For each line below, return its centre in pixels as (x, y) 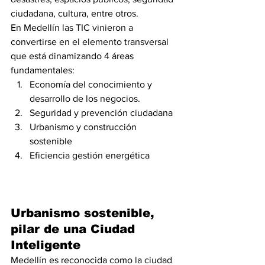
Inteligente (46, 245)
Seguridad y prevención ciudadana (101, 113)
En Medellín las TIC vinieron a (73, 28)
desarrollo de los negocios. (85, 98)
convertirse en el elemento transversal (91, 42)
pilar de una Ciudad (75, 229)
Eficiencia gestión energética (90, 155)
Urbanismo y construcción (84, 127)
